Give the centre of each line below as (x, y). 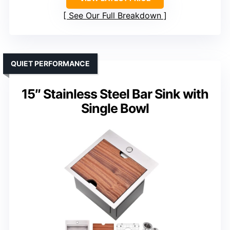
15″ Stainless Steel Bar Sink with (115, 94)
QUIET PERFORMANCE (50, 63)
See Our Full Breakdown (115, 15)
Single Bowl (115, 108)
